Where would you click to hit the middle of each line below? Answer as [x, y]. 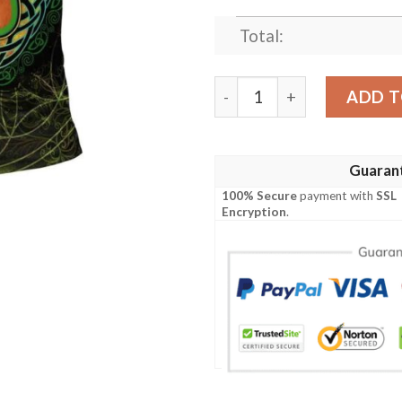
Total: [261, 36]
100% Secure [260, 196]
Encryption [254, 212]
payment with [337, 196]
